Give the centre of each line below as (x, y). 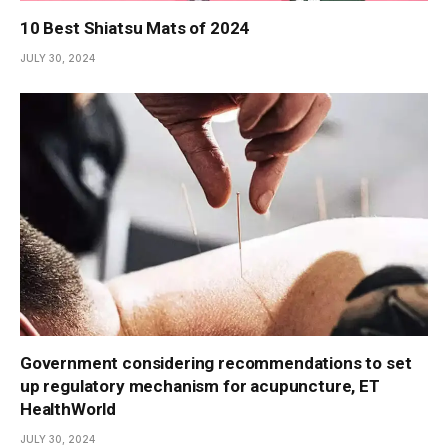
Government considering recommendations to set (216, 362)
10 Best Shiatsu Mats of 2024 (135, 28)
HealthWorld (68, 408)
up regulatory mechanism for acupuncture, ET (200, 385)
